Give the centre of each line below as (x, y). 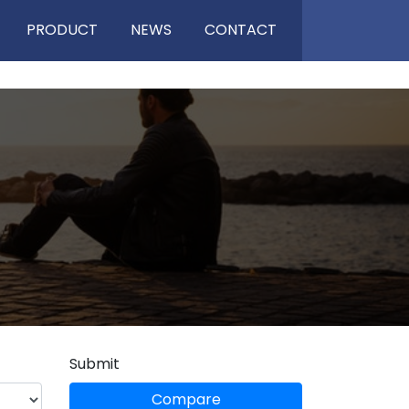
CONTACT (241, 30)
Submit (94, 363)
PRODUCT (62, 30)
